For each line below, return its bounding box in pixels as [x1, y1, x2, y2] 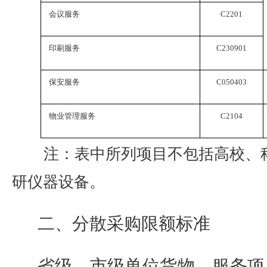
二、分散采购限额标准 [37, 214, 210, 233]
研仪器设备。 [12, 173, 105, 191]
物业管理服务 [48, 111, 95, 120]
